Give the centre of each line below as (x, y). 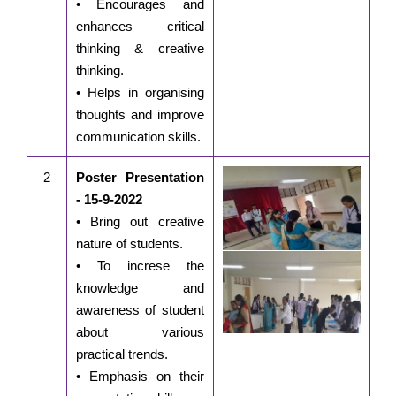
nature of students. (129, 244)
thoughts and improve (140, 115)
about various (140, 332)
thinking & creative (140, 49)
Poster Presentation (140, 178)
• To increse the (140, 266)
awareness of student (140, 310)
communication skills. (138, 137)
